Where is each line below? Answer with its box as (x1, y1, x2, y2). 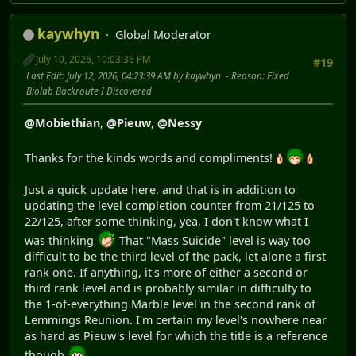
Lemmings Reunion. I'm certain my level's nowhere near (25, 312, 327, 328)
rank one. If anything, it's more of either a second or (25, 265, 308, 281)
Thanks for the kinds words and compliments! (25, 150, 276, 166)
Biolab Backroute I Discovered (26, 84, 152, 97)
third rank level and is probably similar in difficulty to (25, 281, 311, 296)
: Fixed (262, 69, 289, 82)
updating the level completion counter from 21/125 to (25, 198, 315, 214)
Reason (231, 69, 262, 82)
